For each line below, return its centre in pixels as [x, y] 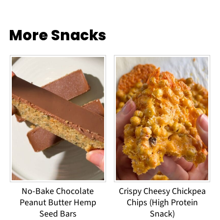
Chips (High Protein [162, 202]
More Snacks [57, 35]
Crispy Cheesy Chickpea [162, 191]
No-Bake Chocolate [58, 191]
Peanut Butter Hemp [58, 202]
